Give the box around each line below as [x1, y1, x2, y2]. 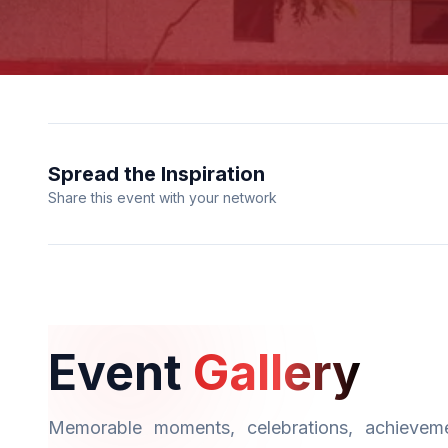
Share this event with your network [48, 189, 277, 206]
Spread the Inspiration [48, 162, 265, 186]
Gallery [193, 343, 361, 402]
